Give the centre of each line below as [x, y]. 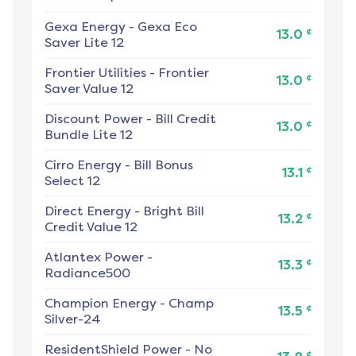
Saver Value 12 [89, 89]
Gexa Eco [167, 27]
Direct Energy [88, 211]
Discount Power [94, 119]
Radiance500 [87, 273]
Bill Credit [186, 119]
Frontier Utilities [95, 73]
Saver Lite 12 [84, 43]
